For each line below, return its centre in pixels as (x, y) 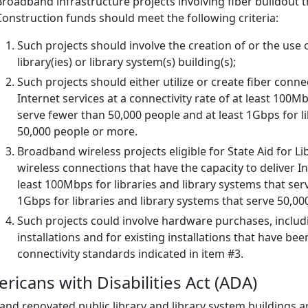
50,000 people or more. (77, 131)
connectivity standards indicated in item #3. (130, 254)
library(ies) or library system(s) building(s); (126, 62)
